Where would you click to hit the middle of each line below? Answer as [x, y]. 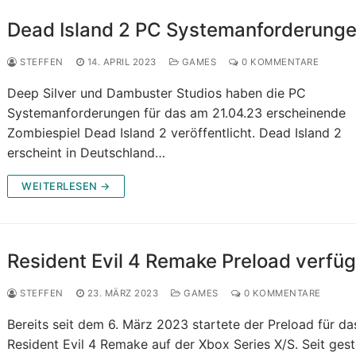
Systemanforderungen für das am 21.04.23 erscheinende [177, 113]
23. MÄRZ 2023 [123, 294]
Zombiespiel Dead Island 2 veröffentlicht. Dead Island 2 [175, 133]
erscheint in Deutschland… [87, 153]
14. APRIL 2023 [122, 62]
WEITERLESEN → [66, 186]
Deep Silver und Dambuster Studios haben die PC [157, 93]
